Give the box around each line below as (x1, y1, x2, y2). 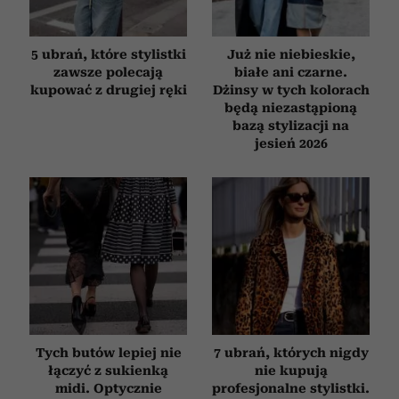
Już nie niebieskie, (226, 46, 355, 61)
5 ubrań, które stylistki (30, 46, 186, 61)
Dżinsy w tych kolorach (212, 82, 370, 97)
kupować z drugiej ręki (29, 82, 187, 97)
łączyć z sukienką (48, 362, 168, 378)
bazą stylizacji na (232, 118, 349, 133)
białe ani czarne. (234, 64, 347, 79)
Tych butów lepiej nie (35, 345, 182, 360)
